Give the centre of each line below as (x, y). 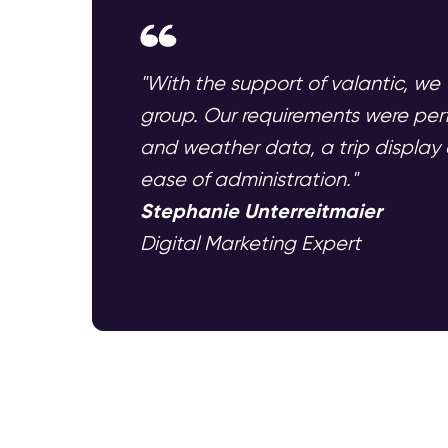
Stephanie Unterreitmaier (261, 211)
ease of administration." (248, 179)
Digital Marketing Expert (250, 243)
